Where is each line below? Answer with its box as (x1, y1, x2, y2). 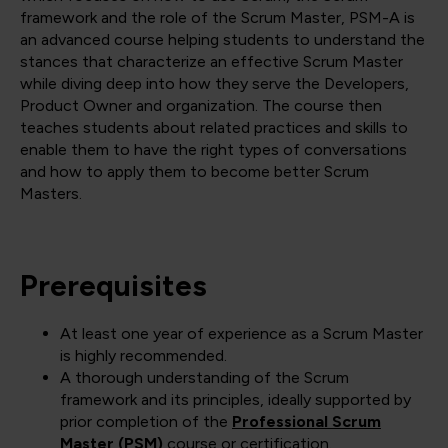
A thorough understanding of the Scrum (60, 368, 349, 388)
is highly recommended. (60, 346, 227, 366)
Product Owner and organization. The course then (20, 96, 382, 116)
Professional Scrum (232, 412, 381, 432)
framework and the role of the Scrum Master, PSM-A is (20, 8, 415, 28)
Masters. (20, 184, 82, 204)
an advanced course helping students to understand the (20, 30, 425, 50)
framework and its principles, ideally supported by (60, 390, 411, 410)
